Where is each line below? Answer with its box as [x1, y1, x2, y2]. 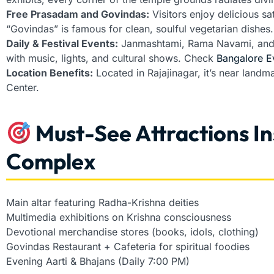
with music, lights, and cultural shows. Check [6, 52, 217, 65]
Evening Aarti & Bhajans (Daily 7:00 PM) [6, 255, 190, 268]
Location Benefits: [6, 67, 93, 80]
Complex [6, 147, 95, 176]
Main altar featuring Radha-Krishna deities [6, 196, 199, 209]
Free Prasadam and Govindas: [6, 8, 149, 21]
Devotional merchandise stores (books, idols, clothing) [6, 226, 259, 239]
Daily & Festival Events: [6, 37, 118, 50]
